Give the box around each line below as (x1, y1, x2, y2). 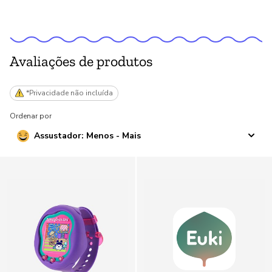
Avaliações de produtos (10, 52, 153, 70)
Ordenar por (10, 110, 52, 121)
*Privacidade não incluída (26, 87, 114, 98)
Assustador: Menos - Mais (34, 129, 141, 141)
